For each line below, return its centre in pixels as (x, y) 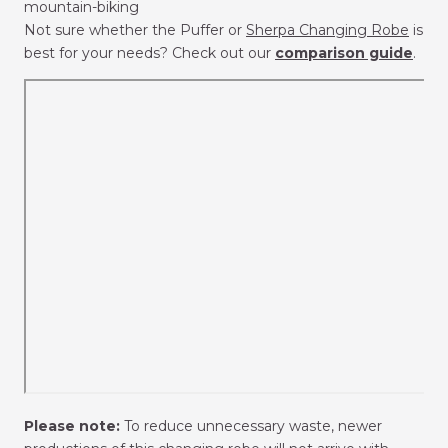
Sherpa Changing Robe (327, 29)
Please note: (72, 425)
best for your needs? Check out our (149, 52)
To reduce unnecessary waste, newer (253, 425)
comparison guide (344, 52)
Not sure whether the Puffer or (135, 29)
